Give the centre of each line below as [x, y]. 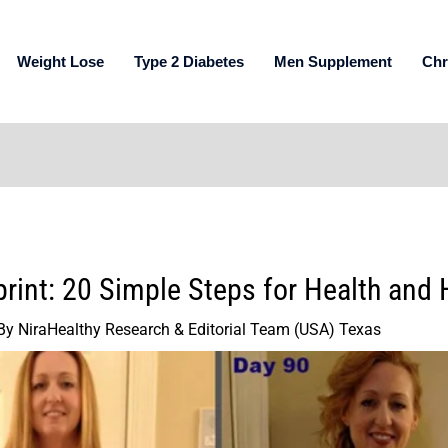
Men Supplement [333, 61]
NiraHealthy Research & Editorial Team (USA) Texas [199, 330]
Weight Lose [60, 61]
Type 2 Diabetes [189, 61]
